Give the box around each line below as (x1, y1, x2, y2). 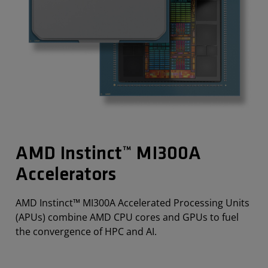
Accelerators (16, 166, 117, 185)
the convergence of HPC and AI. (16, 225, 157, 239)
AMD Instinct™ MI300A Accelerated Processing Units (16, 196, 249, 210)
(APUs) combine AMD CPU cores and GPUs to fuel (16, 211, 239, 224)
